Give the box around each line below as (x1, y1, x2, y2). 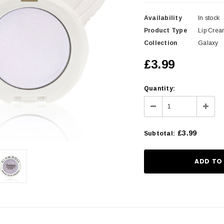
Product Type (144, 27, 187, 34)
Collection (144, 39, 177, 46)
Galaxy (198, 39, 218, 46)
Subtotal (144, 130, 173, 137)
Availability (144, 14, 182, 21)
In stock (198, 14, 220, 21)
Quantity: (144, 85, 175, 92)
